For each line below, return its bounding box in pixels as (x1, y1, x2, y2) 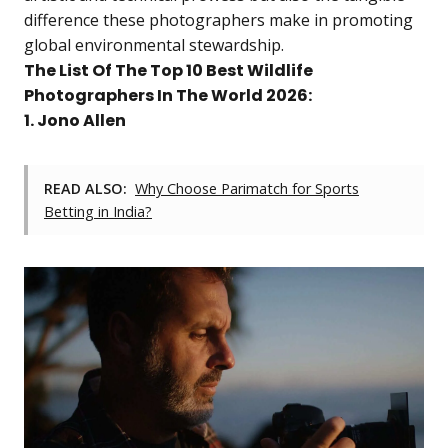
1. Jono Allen (24, 109, 126, 132)
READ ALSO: (44, 179, 127, 198)
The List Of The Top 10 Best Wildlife (24, 59, 313, 82)
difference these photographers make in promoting (24, 9, 413, 31)
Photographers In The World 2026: (24, 84, 312, 107)
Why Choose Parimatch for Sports (135, 179, 359, 198)
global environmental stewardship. (24, 34, 284, 56)
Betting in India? (44, 202, 152, 221)
